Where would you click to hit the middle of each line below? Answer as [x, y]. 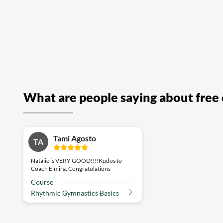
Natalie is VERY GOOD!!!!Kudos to [76, 161]
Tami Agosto [75, 138]
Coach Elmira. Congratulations [71, 169]
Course [42, 182]
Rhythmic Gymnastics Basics [75, 193]
